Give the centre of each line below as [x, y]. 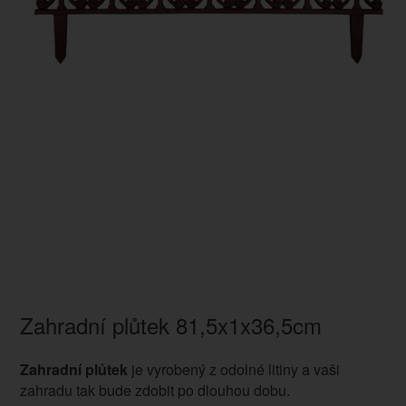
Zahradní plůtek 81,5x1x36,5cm [170, 325]
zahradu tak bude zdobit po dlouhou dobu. [155, 391]
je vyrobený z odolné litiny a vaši [233, 370]
